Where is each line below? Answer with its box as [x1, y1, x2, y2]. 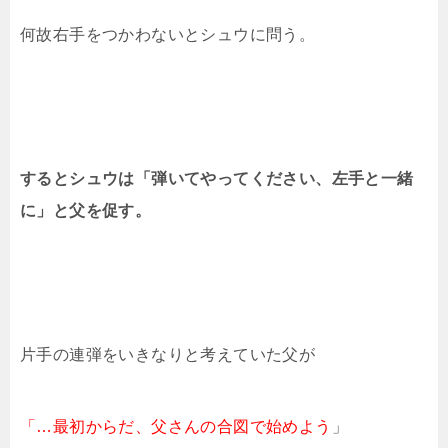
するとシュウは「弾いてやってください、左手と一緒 [20, 170, 414, 187]
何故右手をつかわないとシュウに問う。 [20, 26, 316, 43]
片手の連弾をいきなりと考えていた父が [20, 346, 316, 363]
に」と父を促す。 [20, 202, 152, 219]
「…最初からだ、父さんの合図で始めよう [20, 418, 332, 435]
